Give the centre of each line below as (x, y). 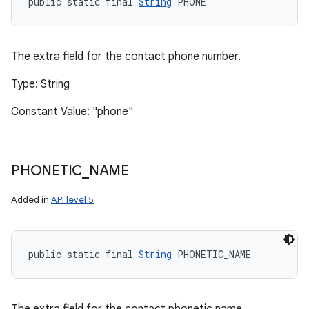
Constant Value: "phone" (72, 112)
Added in (31, 200)
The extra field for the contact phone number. (126, 57)
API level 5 (72, 200)
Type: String (40, 84)
